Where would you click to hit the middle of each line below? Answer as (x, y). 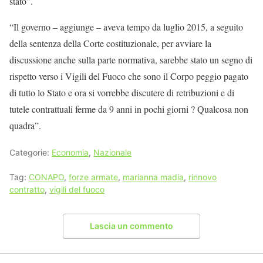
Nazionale (112, 152)
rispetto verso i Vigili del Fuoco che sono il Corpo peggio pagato (129, 76)
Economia (70, 152)
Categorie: (31, 152)
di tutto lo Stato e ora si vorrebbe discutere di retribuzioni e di (122, 92)
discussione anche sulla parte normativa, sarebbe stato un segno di (131, 59)
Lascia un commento (131, 226)
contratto (27, 189)
